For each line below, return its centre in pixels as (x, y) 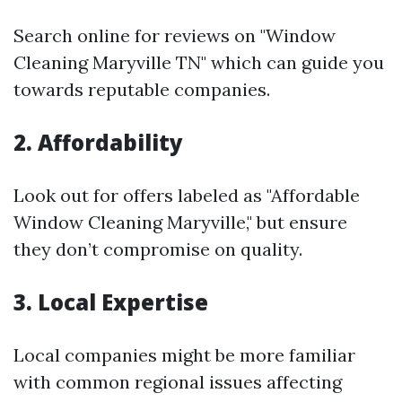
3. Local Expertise (111, 302)
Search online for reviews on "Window (175, 35)
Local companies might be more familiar (184, 355)
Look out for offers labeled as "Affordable (187, 195)
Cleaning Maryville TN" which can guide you (199, 62)
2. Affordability (98, 142)
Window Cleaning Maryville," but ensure (180, 222)
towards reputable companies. (142, 89)
